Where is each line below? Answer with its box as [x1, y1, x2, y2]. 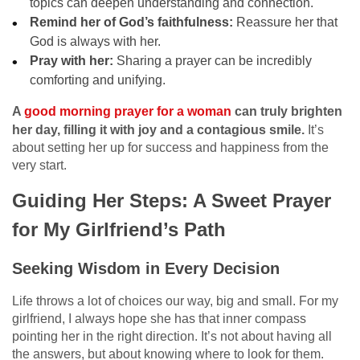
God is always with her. [30, 34, 162, 48]
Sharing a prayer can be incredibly [113, 53, 313, 67]
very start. [12, 157, 67, 172]
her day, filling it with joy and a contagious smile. [12, 122, 305, 137]
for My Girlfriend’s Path [12, 218, 226, 240]
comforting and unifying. [30, 72, 166, 87]
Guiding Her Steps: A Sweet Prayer [12, 189, 331, 211]
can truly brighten [231, 104, 342, 118]
